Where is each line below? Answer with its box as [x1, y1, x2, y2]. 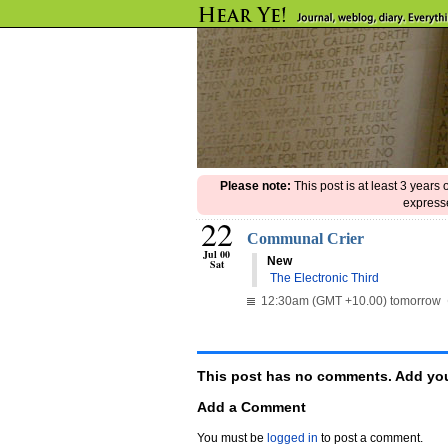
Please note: [219, 179, 291, 193]
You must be [197, 431, 267, 445]
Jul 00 [203, 247, 230, 261]
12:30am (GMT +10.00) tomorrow [255, 294, 444, 308]
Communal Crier [247, 230, 364, 247]
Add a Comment [197, 399, 306, 415]
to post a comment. [318, 431, 423, 445]
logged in [267, 431, 318, 445]
